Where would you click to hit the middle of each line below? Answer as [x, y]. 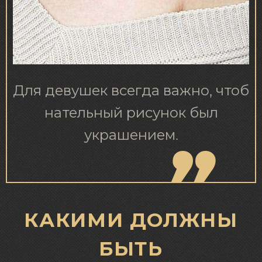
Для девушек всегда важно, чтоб [131, 91]
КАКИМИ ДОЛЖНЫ [131, 220]
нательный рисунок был [131, 113]
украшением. [131, 135]
